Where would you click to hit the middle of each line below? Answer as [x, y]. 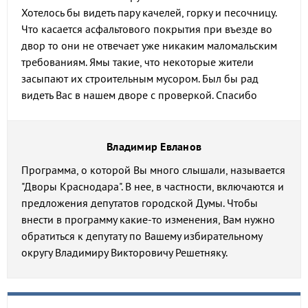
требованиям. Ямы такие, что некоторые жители [137, 62]
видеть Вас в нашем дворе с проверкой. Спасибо [139, 95]
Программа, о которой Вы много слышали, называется [153, 170]
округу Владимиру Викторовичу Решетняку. [124, 252]
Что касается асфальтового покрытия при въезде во [147, 29]
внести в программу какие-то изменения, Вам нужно [148, 219]
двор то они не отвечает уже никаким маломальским [149, 45]
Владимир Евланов [154, 146]
